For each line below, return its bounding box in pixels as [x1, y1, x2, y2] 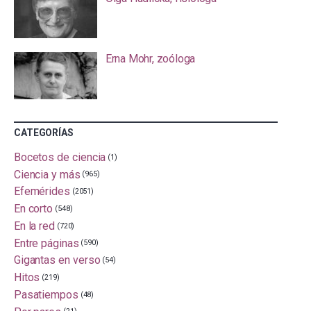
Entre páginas [13, 236, 79, 250]
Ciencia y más [13, 167, 81, 181]
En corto [13, 201, 53, 215]
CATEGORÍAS [13, 126, 74, 138]
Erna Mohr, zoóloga [105, 52, 196, 66]
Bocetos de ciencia [13, 150, 106, 164]
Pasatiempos [13, 287, 78, 301]
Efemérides [13, 185, 71, 199]
